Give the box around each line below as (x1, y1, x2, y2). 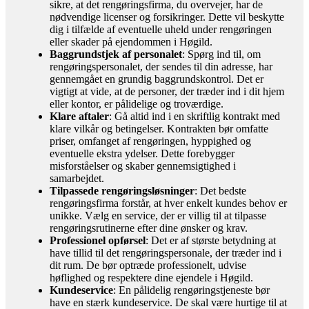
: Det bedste (195, 184, 246, 197)
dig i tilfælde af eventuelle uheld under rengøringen (50, 23, 272, 35)
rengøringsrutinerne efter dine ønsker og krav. (50, 221, 248, 234)
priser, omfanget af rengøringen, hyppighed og (50, 134, 251, 147)
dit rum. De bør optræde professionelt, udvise (50, 259, 246, 271)
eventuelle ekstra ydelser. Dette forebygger (50, 147, 235, 159)
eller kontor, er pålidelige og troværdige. (50, 97, 223, 110)
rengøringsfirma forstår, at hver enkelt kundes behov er (50, 197, 287, 209)
